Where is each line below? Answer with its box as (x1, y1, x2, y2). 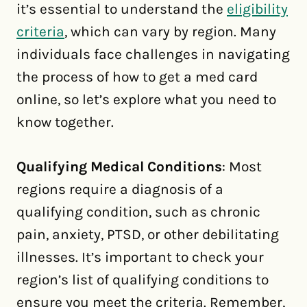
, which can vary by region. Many (64, 23, 276, 40)
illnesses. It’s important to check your (16, 248, 264, 265)
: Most (222, 158, 262, 175)
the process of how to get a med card (16, 68, 258, 85)
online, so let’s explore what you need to (16, 90, 276, 108)
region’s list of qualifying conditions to (16, 271, 269, 288)
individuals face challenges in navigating (16, 45, 290, 62)
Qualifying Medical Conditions (16, 158, 222, 175)
